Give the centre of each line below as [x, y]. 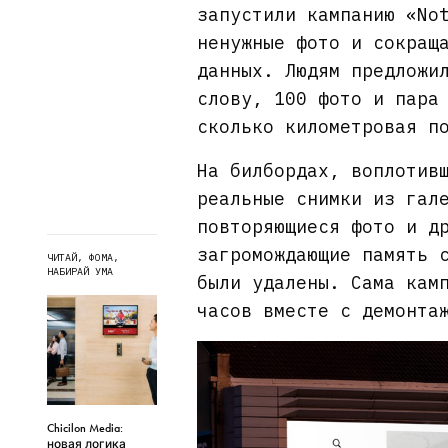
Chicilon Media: [85, 427]
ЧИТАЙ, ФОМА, [83, 257]
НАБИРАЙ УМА [80, 271]
